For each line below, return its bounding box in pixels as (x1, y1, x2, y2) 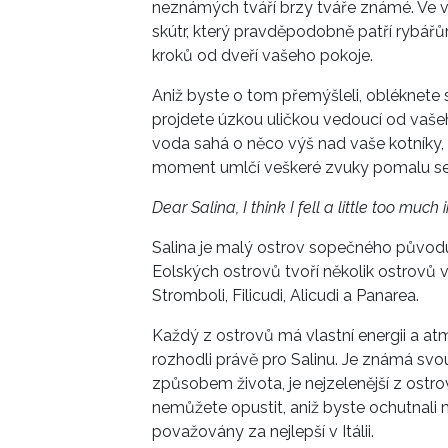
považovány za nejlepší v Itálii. (152, 421, 374, 441)
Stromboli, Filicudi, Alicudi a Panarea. (152, 285, 419, 305)
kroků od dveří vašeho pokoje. (152, 45, 373, 65)
